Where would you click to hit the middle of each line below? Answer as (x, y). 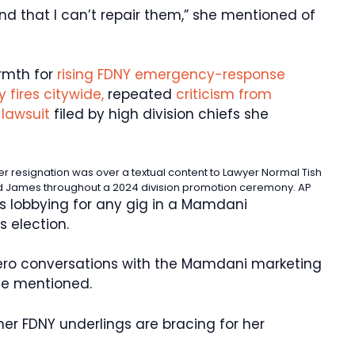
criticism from (224, 95)
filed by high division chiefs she (159, 115)
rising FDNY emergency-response (171, 75)
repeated (140, 95)
